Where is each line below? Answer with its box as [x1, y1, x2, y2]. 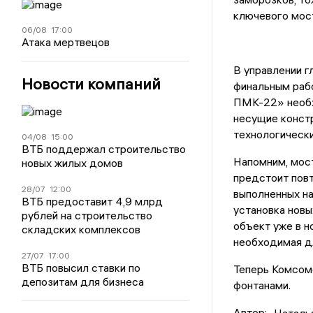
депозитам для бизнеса [22, 275, 145, 289]
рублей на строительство [22, 208, 153, 222]
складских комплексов [22, 222, 141, 236]
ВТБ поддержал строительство [22, 142, 187, 156]
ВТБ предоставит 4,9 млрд [22, 194, 163, 208]
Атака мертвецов [22, 35, 110, 49]
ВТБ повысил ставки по [22, 261, 141, 275]
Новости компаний [22, 74, 161, 94]
